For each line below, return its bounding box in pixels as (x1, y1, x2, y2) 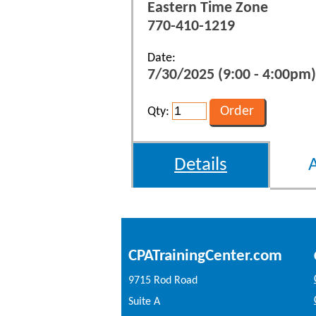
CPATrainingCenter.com (128, 247, 282, 265)
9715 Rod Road (128, 274, 197, 286)
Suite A (128, 296, 160, 308)
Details (174, 155, 227, 175)
